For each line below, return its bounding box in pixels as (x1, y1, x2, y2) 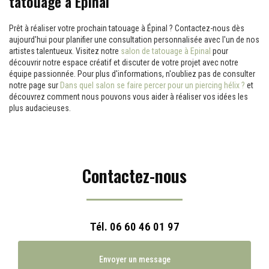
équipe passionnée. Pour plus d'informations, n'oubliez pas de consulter (9, 69, 255, 79)
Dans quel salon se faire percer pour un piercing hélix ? (60, 80, 245, 90)
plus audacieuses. (9, 103, 71, 113)
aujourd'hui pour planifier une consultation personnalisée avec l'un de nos (9, 35, 259, 44)
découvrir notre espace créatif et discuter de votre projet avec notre (9, 58, 238, 67)
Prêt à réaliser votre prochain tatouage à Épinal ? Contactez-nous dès (9, 23, 244, 33)
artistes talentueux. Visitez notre (9, 46, 121, 56)
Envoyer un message (98, 255, 171, 264)
